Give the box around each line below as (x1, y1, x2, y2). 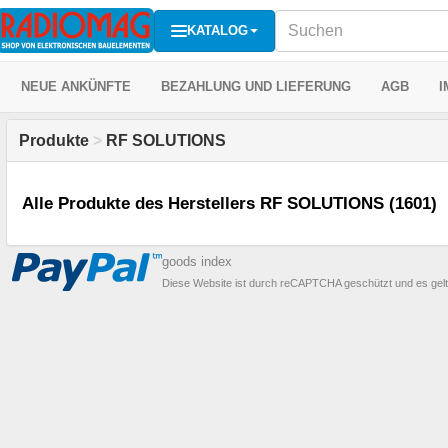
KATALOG (187, 22, 248, 38)
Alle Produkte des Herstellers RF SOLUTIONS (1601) (22, 194, 437, 214)
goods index (162, 254, 232, 270)
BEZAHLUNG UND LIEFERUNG (161, 79, 351, 94)
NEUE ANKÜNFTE (21, 79, 131, 94)
